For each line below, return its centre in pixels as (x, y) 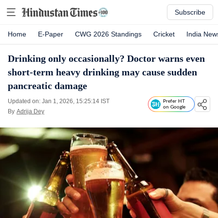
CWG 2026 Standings (108, 34)
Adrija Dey (30, 111)
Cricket (164, 34)
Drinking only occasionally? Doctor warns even (106, 58)
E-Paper (51, 34)
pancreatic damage (47, 86)
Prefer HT (174, 101)
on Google (174, 107)
